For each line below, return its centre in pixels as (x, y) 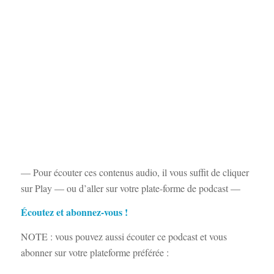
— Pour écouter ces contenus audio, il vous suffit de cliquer (135, 172)
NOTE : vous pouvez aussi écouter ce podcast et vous (124, 237)
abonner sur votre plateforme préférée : (94, 253)
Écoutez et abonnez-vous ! (74, 212)
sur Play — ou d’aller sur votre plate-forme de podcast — (130, 188)
